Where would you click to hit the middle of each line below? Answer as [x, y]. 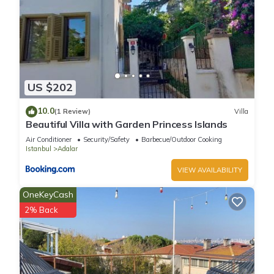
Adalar [68, 148]
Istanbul [39, 148]
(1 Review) [72, 112]
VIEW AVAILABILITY [210, 170]
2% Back [41, 209]
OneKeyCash [48, 194]
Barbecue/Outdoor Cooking [182, 139]
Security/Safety [106, 139]
